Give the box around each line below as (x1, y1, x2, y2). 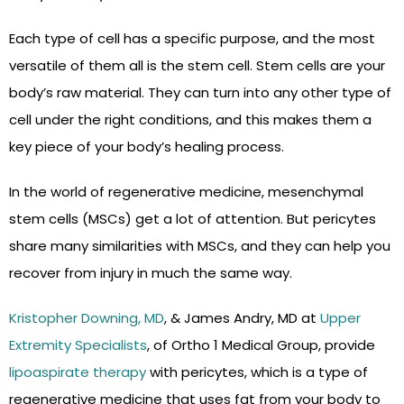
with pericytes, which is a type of (146, 363, 368, 382)
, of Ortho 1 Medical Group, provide (147, 335, 375, 355)
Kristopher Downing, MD (9, 308, 164, 328)
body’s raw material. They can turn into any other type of (9, 83, 391, 103)
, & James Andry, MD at (164, 308, 320, 328)
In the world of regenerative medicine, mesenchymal (9, 182, 363, 202)
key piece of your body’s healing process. (9, 137, 284, 157)
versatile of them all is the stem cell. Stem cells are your (9, 56, 385, 76)
